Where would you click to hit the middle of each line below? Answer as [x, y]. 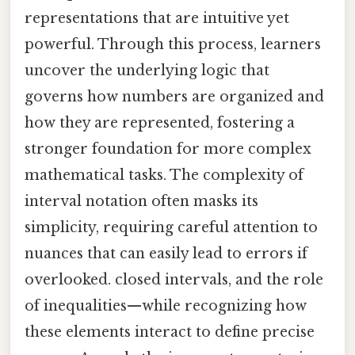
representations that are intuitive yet [157, 18]
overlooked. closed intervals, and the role [174, 279]
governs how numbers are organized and [174, 96]
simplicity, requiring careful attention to [171, 227]
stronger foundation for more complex [168, 149]
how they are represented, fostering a [160, 122]
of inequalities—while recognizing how [166, 305]
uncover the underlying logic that [147, 70]
